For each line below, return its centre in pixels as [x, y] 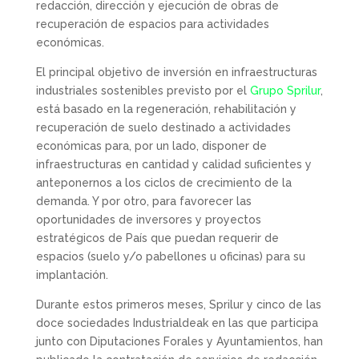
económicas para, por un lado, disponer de [151, 146]
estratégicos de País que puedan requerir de [157, 238]
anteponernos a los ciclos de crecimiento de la [163, 183]
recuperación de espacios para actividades [152, 24]
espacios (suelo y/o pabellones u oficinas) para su [170, 256]
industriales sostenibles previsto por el [143, 91]
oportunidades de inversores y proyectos [148, 220]
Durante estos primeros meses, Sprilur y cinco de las [178, 305]
